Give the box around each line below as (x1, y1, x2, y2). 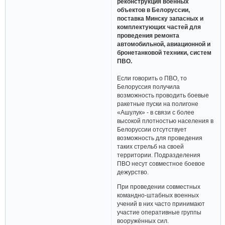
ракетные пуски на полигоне (117, 100, 199, 107)
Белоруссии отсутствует (117, 126, 187, 133)
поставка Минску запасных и (117, 15, 204, 22)
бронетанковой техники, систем (117, 49, 212, 56)
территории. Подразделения (117, 152, 201, 159)
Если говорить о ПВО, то (117, 75, 187, 82)
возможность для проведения (117, 135, 203, 142)
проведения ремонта (117, 32, 180, 39)
